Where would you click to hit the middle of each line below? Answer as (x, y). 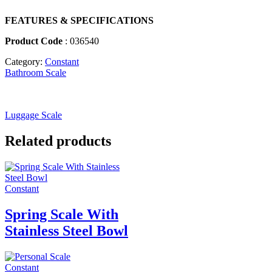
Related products (58, 141)
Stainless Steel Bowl (66, 230)
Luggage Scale (33, 115)
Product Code (35, 41)
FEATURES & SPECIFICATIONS (79, 20)
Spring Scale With (62, 214)
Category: (25, 61)
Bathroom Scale (36, 72)
